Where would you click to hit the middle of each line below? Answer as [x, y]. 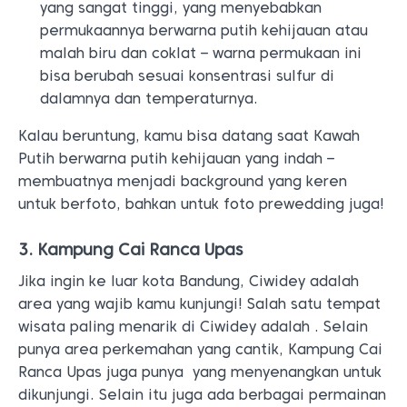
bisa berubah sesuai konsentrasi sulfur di [187, 76]
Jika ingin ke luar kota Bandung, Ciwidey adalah [189, 281]
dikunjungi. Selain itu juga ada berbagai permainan [202, 395]
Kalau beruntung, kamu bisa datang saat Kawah [189, 136]
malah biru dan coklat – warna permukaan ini [201, 53]
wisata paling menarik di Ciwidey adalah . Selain [193, 327]
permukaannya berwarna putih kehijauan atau [204, 30]
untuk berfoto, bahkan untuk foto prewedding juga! [201, 204]
